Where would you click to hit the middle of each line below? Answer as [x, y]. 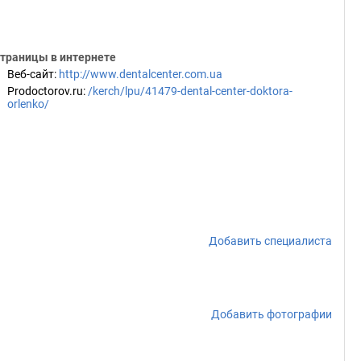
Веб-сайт [31, 74]
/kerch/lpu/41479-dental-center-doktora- [190, 91]
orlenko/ [28, 104]
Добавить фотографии [272, 314]
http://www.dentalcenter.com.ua [141, 74]
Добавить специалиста [270, 241]
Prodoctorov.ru [45, 91]
